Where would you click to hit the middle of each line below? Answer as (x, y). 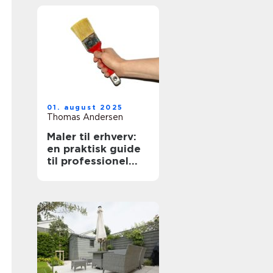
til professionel (88, 161)
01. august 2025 (85, 107)
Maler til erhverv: (92, 136)
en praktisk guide (94, 149)
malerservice (81, 173)
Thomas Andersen (85, 117)
